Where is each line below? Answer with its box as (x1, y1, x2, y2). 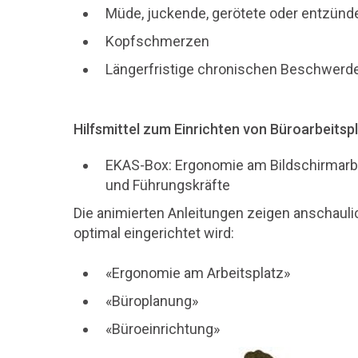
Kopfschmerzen (105, 33, 209, 50)
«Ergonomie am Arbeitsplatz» (105, 265, 290, 282)
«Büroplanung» (105, 292, 198, 310)
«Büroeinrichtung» (105, 320, 220, 338)
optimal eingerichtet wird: (74, 225, 234, 242)
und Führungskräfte (105, 177, 230, 194)
